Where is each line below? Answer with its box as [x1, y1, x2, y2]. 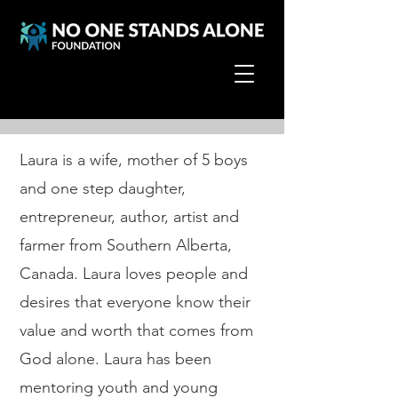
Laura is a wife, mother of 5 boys [20, 150, 248, 170]
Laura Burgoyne [18, 76, 250, 116]
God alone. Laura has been [20, 349, 211, 369]
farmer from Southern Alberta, [20, 235, 232, 255]
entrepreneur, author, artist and [20, 207, 239, 227]
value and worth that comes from [20, 321, 253, 340]
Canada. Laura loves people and [20, 264, 248, 283]
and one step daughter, [20, 179, 186, 198]
